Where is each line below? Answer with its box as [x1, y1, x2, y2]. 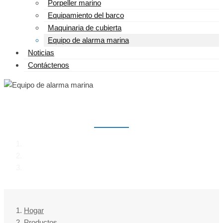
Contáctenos [28, 60, 69, 69]
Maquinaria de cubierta [48, 23, 121, 32]
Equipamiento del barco [48, 10, 124, 19]
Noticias [28, 48, 54, 57]
